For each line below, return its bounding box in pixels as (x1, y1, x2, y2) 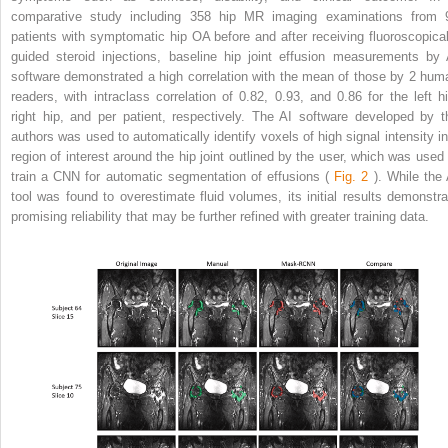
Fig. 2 (334, 168, 369, 184)
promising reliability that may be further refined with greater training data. (11, 208, 429, 224)
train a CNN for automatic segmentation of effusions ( (11, 168, 335, 184)
